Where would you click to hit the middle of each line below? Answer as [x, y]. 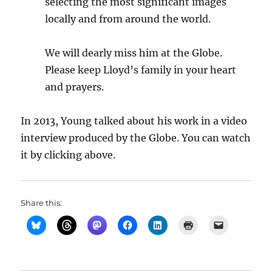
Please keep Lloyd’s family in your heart [141, 70]
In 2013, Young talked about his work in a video [134, 121]
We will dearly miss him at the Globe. [134, 53]
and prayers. [75, 87]
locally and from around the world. [128, 19]
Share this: [42, 203]
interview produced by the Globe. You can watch [136, 138]
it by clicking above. [68, 155]
